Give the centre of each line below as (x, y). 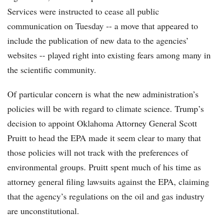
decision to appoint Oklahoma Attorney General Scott (102, 123)
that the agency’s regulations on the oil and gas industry (106, 196)
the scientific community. (52, 70)
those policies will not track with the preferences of (98, 153)
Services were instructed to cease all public (83, 11)
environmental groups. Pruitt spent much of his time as (104, 167)
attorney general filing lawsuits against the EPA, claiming (108, 182)
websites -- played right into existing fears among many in (109, 55)
